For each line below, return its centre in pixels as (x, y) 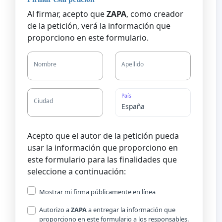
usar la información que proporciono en (103, 147)
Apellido (133, 64)
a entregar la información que (131, 209)
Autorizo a (55, 209)
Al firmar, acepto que (67, 14)
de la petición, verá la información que (99, 26)
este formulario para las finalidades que (102, 159)
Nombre (45, 64)
